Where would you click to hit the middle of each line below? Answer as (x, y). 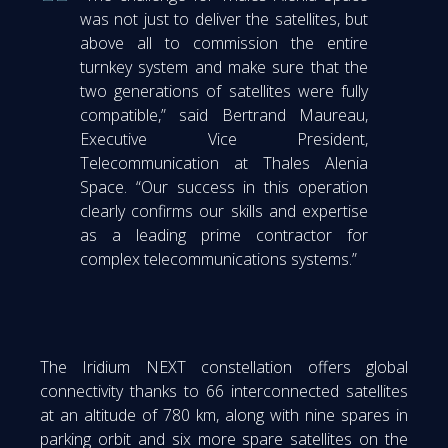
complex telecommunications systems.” (218, 258)
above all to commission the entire (224, 42)
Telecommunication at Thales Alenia (224, 162)
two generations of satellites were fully (224, 90)
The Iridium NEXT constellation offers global (224, 366)
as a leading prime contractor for (224, 234)
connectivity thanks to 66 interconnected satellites (224, 390)
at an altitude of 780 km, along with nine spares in (224, 414)
